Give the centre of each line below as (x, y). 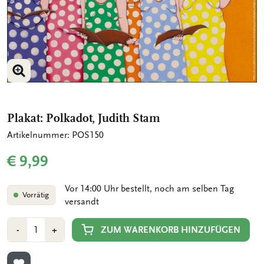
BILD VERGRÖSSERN (57, 82)
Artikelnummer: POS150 (55, 135)
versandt (82, 202)
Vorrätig (35, 195)
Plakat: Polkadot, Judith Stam (84, 118)
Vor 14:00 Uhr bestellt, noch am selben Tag (149, 189)
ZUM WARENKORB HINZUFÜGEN (171, 230)
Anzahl (21, 224)
